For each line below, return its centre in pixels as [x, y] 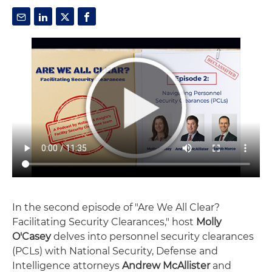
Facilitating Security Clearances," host [104, 222]
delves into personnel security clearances [152, 236]
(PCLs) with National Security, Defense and [115, 251]
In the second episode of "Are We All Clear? [116, 207]
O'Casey [32, 236]
